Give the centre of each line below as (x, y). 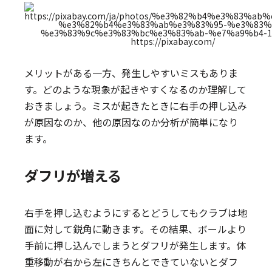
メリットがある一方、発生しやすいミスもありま (131, 73)
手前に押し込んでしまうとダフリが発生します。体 (135, 245)
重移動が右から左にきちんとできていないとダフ (131, 262)
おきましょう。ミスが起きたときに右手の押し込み (136, 106)
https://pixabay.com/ (172, 41)
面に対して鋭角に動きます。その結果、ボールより (136, 229)
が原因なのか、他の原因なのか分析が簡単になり (131, 122)
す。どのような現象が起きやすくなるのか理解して (136, 89)
